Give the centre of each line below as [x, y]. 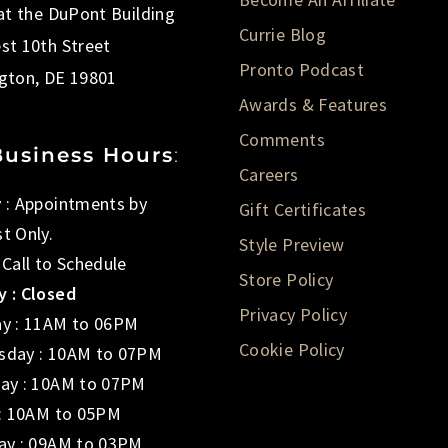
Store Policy [286, 280]
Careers [269, 175]
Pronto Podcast [302, 70]
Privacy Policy [293, 315]
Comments [282, 140]
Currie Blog [282, 35]
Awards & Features [313, 105]
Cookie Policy [292, 350]
